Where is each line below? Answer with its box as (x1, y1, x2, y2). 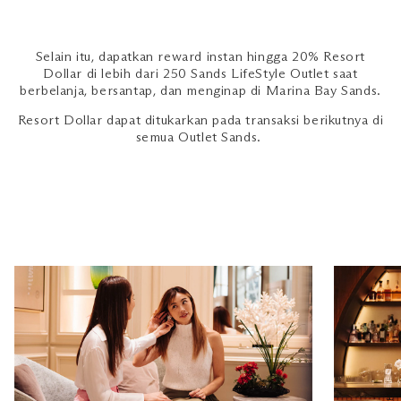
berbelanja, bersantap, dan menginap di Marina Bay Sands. (20, 84, 381, 98)
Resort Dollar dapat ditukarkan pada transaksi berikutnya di (17, 114, 384, 128)
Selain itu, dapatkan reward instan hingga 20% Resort (35, 50, 366, 64)
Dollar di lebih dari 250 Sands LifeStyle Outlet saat (43, 67, 358, 81)
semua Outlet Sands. (135, 131, 266, 145)
